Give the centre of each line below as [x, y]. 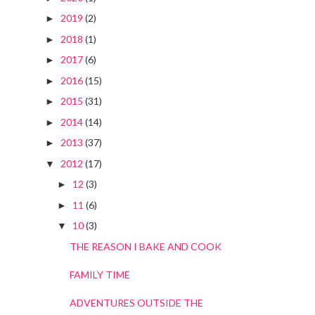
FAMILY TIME [99, 274]
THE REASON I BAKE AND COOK [145, 246]
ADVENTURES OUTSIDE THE [136, 302]
